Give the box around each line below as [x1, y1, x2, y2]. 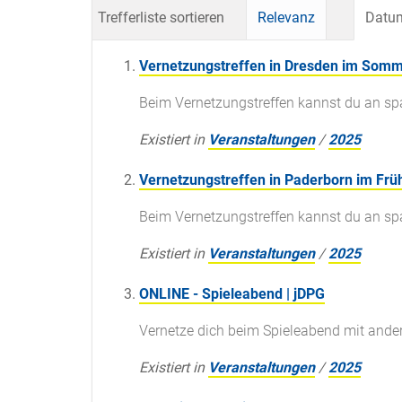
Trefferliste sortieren [98, 9, 224, 27]
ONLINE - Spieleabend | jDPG [139, 285, 325, 303]
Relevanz [258, 9, 315, 27]
